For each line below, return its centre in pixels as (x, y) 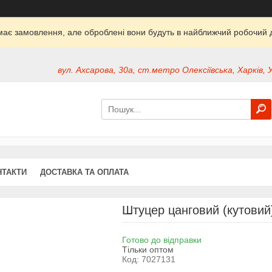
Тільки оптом (148, 249)
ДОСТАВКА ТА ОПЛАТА (84, 172)
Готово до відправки (161, 240)
